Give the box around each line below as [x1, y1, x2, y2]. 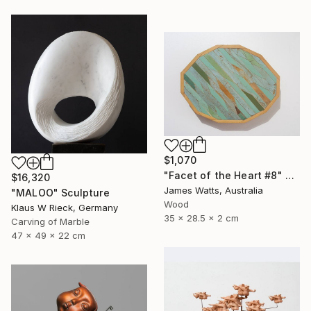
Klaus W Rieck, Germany [11, 201, 118, 213]
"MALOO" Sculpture [11, 186, 110, 199]
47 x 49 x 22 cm [11, 229, 85, 241]
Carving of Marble [11, 215, 90, 227]
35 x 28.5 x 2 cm [164, 212, 239, 224]
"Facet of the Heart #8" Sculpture [285, 169, 294, 181]
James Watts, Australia [164, 184, 263, 196]
